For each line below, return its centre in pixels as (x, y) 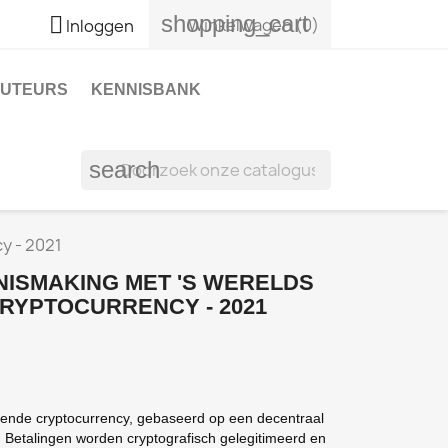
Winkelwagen (239, 24)
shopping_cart (234, 23)
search (124, 169)
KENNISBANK (146, 89)
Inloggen (99, 25)
